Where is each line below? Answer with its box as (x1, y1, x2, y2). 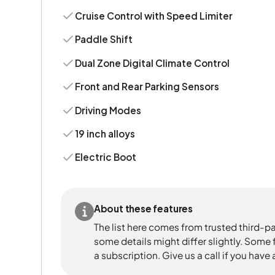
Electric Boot (75, 151, 137, 163)
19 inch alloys (75, 128, 136, 140)
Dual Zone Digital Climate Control (75, 56, 230, 69)
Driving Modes (75, 104, 142, 116)
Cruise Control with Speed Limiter (75, 9, 233, 21)
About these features (93, 203, 193, 215)
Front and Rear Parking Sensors (75, 80, 220, 93)
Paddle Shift (75, 33, 133, 45)
